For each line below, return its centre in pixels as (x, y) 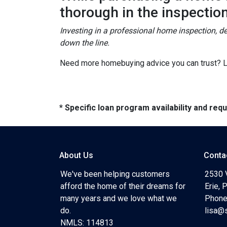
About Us (76, 155)
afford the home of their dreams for (123, 186)
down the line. (85, 43)
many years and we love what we (119, 198)
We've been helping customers (115, 174)
